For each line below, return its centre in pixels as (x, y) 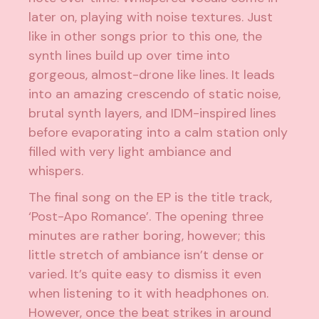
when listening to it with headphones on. (149, 293)
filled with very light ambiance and (130, 152)
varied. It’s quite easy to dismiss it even (145, 274)
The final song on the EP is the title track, (151, 197)
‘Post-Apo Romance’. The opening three (146, 216)
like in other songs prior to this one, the (146, 36)
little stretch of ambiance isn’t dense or (147, 255)
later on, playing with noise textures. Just (151, 17)
